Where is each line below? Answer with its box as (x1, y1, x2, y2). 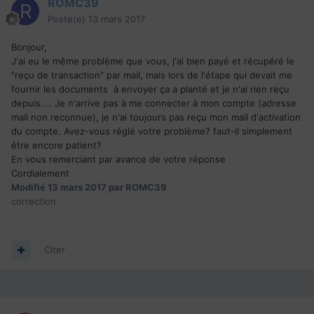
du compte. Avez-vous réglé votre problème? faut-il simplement (11, 125, 292, 137)
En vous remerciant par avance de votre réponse (11, 153, 226, 165)
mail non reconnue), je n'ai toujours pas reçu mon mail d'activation (11, 111, 301, 123)
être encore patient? (11, 139, 102, 151)
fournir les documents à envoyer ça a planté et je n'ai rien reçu (11, 83, 289, 95)
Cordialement (11, 168, 69, 179)
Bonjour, (11, 41, 47, 53)
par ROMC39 (107, 182, 167, 193)
